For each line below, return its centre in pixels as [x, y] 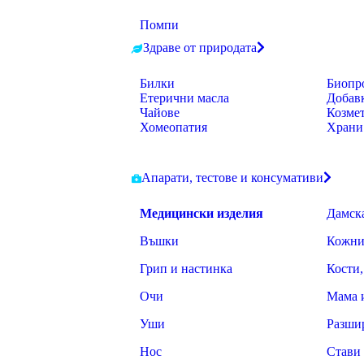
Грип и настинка [186, 269]
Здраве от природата [200, 48]
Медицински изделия [201, 213]
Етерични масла [184, 98]
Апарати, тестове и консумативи [232, 178]
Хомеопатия [173, 127]
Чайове [160, 113]
